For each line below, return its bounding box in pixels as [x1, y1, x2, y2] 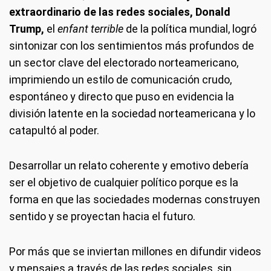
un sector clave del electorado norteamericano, [9, 56, 238, 69]
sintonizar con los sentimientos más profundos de [9, 39, 254, 52]
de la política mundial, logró [123, 22, 256, 35]
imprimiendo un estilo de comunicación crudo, [9, 73, 232, 86]
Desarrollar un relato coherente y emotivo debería [9, 159, 249, 172]
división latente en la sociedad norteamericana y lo [9, 107, 255, 120]
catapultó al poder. [9, 124, 99, 137]
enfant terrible [57, 22, 123, 35]
